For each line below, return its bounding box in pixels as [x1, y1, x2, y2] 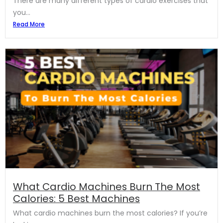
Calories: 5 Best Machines [13, 191, 140, 206]
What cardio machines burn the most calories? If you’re [13, 208, 208, 218]
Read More [13, 20, 45, 29]
